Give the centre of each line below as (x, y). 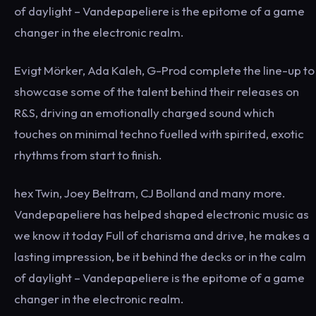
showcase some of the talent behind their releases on (157, 91)
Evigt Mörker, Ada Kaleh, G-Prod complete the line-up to (164, 70)
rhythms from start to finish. (88, 154)
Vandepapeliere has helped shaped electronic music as (162, 214)
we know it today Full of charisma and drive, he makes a (162, 235)
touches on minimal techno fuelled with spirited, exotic (159, 133)
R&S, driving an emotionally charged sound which (144, 112)
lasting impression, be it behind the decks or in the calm (160, 256)
